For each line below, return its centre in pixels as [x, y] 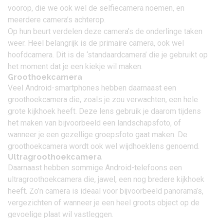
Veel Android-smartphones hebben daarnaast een [92, 88]
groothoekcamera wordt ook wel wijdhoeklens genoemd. [104, 146]
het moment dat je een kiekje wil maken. [75, 66]
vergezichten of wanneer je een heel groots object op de [104, 203]
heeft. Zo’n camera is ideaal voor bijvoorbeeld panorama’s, [106, 191]
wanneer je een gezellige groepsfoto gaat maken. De [98, 135]
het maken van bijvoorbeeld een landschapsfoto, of [94, 123]
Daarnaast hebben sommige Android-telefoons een [95, 168]
